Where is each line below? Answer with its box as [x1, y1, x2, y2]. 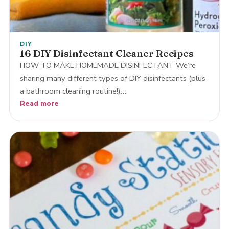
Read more [19, 99, 59, 109]
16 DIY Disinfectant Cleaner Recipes [19, 47, 194, 60]
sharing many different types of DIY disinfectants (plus [19, 73, 205, 84]
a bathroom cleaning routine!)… [19, 86, 126, 97]
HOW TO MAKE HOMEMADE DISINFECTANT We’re [19, 60, 196, 71]
